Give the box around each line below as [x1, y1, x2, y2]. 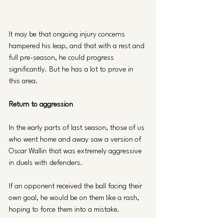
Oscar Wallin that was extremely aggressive [9, 148, 144, 156]
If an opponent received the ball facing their [9, 183, 144, 191]
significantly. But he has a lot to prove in [9, 66, 135, 74]
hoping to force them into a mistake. [9, 206, 122, 214]
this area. [9, 78, 38, 86]
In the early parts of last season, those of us [9, 125, 146, 132]
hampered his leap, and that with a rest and [9, 43, 146, 51]
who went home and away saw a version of [9, 136, 143, 144]
